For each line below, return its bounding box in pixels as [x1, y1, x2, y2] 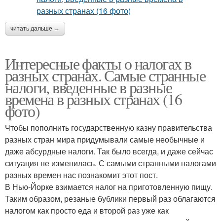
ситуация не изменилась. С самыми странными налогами [5, 157, 216, 169]
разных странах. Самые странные [5, 65, 205, 86]
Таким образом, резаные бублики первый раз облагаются [5, 193, 216, 205]
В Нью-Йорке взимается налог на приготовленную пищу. [5, 181, 213, 193]
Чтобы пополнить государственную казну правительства [5, 122, 212, 134]
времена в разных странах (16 [5, 88, 182, 110]
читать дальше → [10, 25, 60, 33]
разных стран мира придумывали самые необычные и [5, 134, 205, 146]
